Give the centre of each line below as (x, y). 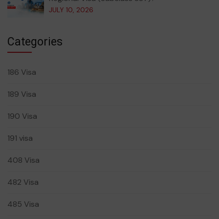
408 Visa (23, 160)
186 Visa (22, 72)
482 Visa (23, 182)
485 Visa (23, 204)
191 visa (20, 138)
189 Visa (22, 94)
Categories (35, 42)
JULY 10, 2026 (71, 10)
